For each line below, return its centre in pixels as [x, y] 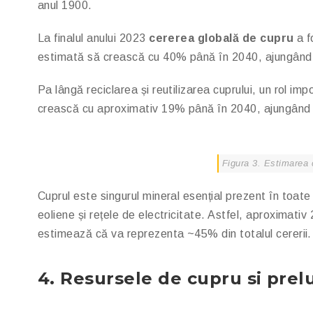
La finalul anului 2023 [94, 38]
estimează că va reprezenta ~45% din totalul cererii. [175, 234]
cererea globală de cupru [221, 38]
